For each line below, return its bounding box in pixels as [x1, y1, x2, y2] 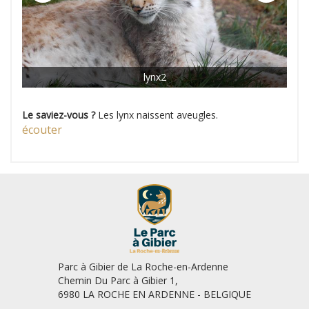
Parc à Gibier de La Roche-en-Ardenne [58, 259, 228, 273]
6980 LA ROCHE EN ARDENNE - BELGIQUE [58, 287, 251, 301]
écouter [22, 121, 65, 137]
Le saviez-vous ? [22, 108, 95, 121]
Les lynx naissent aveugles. [95, 108, 221, 121]
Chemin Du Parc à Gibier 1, [58, 273, 178, 287]
